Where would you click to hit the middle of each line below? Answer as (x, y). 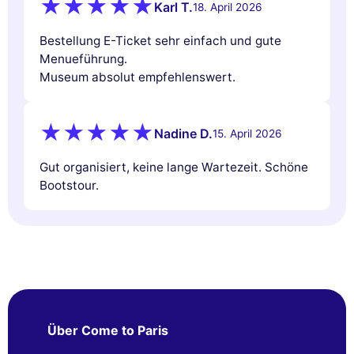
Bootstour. (69, 185)
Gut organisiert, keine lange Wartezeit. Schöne (174, 167)
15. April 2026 (247, 134)
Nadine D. (183, 134)
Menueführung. (83, 58)
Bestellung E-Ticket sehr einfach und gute (160, 40)
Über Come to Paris (108, 330)
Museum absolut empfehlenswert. (137, 77)
